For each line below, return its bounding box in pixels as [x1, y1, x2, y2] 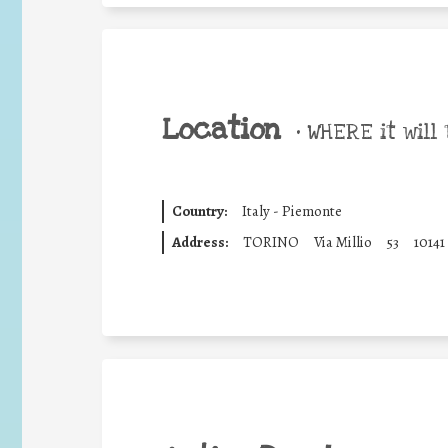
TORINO [242, 231, 299, 252]
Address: [171, 231, 228, 252]
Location [162, 110, 281, 149]
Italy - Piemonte [241, 201, 342, 221]
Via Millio [313, 231, 372, 252]
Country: [171, 201, 227, 221]
